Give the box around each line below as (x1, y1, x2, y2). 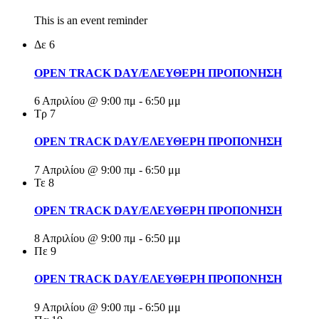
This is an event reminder (34, 14, 147, 27)
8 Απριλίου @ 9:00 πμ (34, 232, 136, 245)
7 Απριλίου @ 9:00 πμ (34, 163, 136, 176)
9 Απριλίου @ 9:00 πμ (34, 300, 136, 313)
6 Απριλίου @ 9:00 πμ (34, 94, 136, 107)
